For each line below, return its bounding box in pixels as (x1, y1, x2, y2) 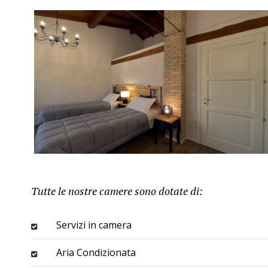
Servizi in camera (56, 218, 132, 232)
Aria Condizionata (56, 246, 136, 259)
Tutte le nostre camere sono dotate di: (31, 184, 203, 198)
